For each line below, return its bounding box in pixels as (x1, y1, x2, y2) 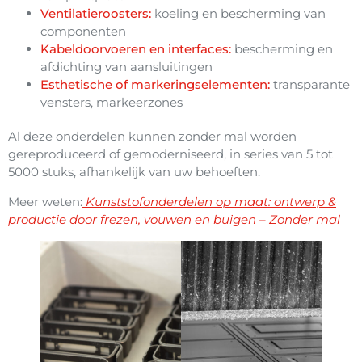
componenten (40, 23, 126, 40)
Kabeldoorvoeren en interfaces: (40, 41, 231, 57)
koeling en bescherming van (151, 6, 326, 22)
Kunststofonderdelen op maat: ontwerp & (86, 193, 336, 209)
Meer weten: (8, 193, 82, 209)
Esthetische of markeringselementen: (40, 77, 270, 93)
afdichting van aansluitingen (40, 59, 213, 75)
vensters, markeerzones (40, 95, 183, 111)
